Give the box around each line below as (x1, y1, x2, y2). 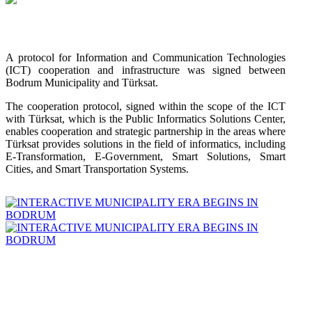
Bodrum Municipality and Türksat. (6, 77, 158, 89)
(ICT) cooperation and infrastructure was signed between (6, 64, 286, 77)
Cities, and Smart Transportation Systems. (6, 163, 189, 175)
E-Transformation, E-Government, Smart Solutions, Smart (6, 150, 286, 163)
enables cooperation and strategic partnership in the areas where (6, 125, 286, 138)
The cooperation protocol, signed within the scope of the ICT (6, 100, 286, 113)
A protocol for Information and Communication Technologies (6, 52, 286, 64)
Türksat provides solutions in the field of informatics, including (6, 138, 286, 150)
